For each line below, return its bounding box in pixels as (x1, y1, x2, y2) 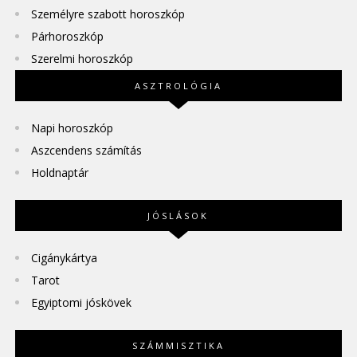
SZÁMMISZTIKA (131, 339, 225, 352)
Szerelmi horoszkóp (30, 51, 133, 67)
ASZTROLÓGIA (134, 80, 222, 92)
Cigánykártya (30, 250, 97, 266)
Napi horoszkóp (30, 120, 113, 136)
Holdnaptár (30, 165, 88, 181)
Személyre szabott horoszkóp (30, 6, 185, 22)
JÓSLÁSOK (147, 210, 210, 222)
